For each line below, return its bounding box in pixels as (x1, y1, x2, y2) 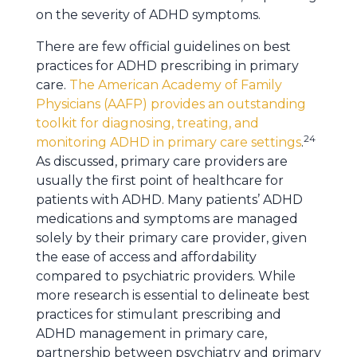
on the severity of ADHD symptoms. (36, 7, 261, 22)
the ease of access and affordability (36, 249, 257, 265)
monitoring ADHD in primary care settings (36, 135, 301, 150)
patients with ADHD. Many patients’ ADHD (36, 192, 303, 207)
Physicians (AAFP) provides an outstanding (36, 96, 306, 112)
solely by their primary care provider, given (36, 230, 307, 245)
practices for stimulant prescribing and (36, 307, 281, 322)
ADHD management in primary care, (36, 326, 267, 341)
